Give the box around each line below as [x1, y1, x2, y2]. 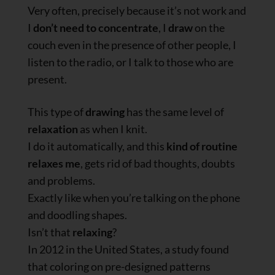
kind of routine [165, 139, 238, 153]
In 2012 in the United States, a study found [28, 242, 229, 257]
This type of [28, 105, 85, 119]
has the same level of [125, 105, 224, 119]
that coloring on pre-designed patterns [28, 260, 211, 274]
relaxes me [28, 157, 80, 171]
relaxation [28, 122, 78, 136]
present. [28, 72, 67, 86]
